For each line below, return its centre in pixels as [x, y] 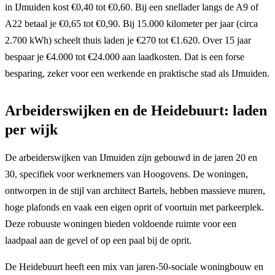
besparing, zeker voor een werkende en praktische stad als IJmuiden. [137, 73]
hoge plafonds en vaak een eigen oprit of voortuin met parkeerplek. [134, 207]
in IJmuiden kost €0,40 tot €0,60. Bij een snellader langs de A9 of [132, 7]
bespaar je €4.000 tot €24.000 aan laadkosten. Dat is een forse [125, 56]
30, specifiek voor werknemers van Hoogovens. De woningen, [126, 174]
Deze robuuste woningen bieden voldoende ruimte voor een [121, 223]
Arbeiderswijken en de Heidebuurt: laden [136, 110]
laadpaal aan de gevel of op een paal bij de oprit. [98, 240]
